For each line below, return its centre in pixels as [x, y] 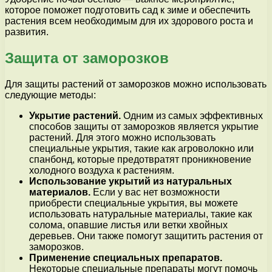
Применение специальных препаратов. [126, 257]
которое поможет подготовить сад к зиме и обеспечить [127, 10]
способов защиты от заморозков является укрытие [144, 126]
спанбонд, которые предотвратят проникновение [140, 159]
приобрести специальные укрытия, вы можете [134, 203]
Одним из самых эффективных [192, 115]
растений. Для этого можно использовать [122, 137]
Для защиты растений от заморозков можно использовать [136, 84]
